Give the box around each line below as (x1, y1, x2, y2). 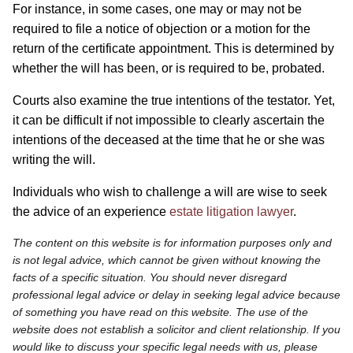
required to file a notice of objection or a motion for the (13, 21, 310, 35)
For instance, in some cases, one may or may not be (13, 2, 302, 16)
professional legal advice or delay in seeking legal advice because (13, 288, 340, 301)
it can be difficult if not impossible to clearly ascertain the (13, 113, 325, 127)
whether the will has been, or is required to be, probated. (13, 61, 325, 75)
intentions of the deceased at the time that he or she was (13, 132, 325, 147)
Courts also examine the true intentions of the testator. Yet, (13, 93, 335, 107)
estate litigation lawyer (169, 204, 293, 218)
